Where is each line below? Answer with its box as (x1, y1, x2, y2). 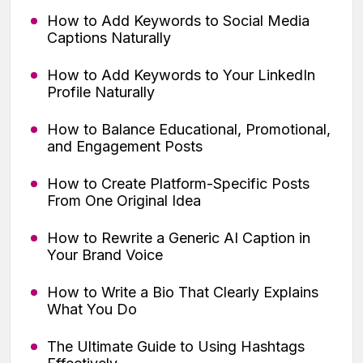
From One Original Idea (47, 192, 201, 210)
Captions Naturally (47, 29, 171, 47)
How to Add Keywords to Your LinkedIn (47, 66, 315, 84)
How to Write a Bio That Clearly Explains (47, 284, 318, 301)
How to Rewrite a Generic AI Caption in (47, 229, 310, 247)
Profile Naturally (47, 83, 155, 101)
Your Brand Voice (47, 246, 163, 264)
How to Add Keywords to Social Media (47, 12, 310, 30)
